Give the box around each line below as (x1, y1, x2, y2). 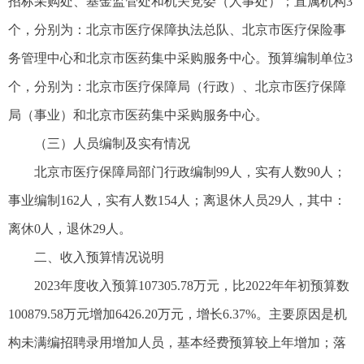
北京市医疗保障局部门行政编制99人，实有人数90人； (34, 165, 346, 180)
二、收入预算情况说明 (34, 250, 164, 265)
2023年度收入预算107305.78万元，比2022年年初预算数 (34, 279, 349, 293)
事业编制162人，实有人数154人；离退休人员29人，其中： (8, 193, 346, 208)
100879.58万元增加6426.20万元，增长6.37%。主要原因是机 (8, 307, 347, 322)
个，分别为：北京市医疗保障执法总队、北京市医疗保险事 (8, 23, 346, 37)
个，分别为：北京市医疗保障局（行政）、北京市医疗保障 (8, 80, 346, 94)
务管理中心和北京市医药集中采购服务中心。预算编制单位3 (8, 51, 353, 66)
